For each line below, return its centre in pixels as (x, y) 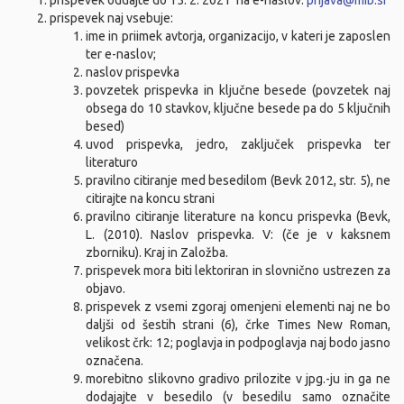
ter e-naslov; (121, 54)
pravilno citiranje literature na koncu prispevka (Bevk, (238, 216)
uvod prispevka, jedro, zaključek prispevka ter (238, 144)
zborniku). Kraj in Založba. (157, 252)
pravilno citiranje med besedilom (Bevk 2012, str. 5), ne (238, 180)
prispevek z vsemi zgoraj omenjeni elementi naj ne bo (238, 307)
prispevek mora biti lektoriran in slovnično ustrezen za (238, 271)
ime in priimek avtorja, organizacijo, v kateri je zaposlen (238, 36)
